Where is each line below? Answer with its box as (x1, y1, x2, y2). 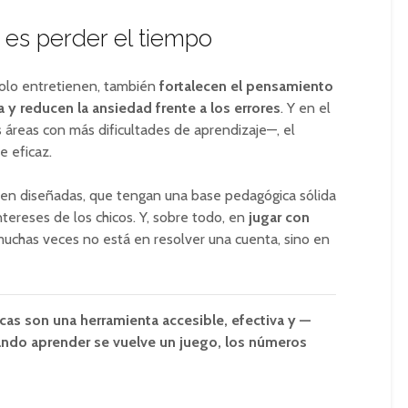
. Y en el (280, 99, 331, 117)
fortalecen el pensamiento (159, 77, 333, 95)
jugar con (249, 209, 310, 226)
